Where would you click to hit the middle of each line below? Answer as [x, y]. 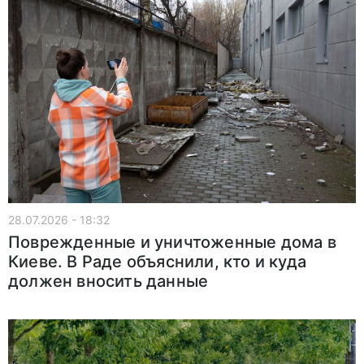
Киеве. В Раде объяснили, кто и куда [158, 261]
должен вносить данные [108, 281]
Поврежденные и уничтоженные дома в [172, 242]
